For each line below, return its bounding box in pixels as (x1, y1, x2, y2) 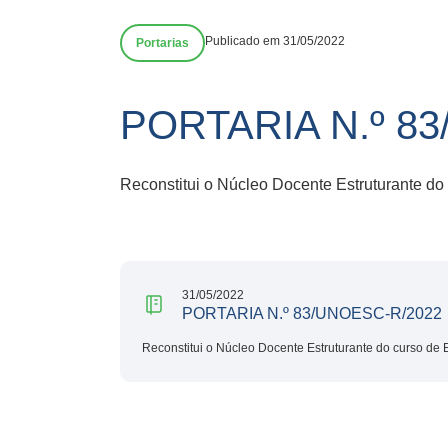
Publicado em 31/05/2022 (205, 34, 345, 48)
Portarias (136, 36, 189, 50)
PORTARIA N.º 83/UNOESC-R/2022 (182, 304, 442, 322)
